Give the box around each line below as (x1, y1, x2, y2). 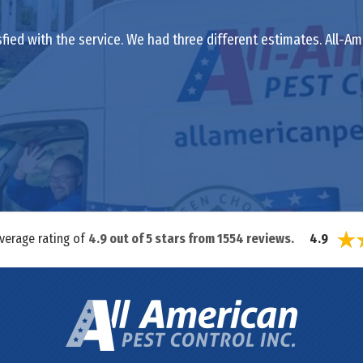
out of (107, 230, 146, 246)
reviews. (244, 230, 294, 246)
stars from (152, 230, 217, 246)
